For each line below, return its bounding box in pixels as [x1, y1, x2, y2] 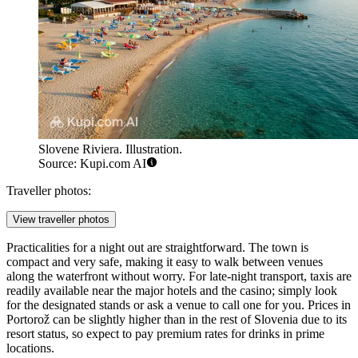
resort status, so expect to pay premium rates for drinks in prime [6, 326, 324, 340]
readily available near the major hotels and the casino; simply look [6, 283, 337, 297]
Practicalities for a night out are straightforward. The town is [6, 240, 308, 254]
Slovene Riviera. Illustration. [38, 141, 182, 156]
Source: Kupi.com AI [38, 156, 146, 170]
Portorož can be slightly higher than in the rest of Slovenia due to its [6, 312, 347, 326]
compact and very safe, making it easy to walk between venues [6, 254, 323, 268]
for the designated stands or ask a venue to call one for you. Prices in [6, 297, 351, 312]
